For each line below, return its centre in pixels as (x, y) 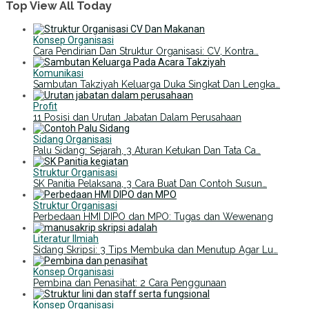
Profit (45, 106)
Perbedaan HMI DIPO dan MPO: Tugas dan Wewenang (153, 216)
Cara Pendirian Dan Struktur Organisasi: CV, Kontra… (146, 51)
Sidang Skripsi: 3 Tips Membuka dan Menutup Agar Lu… (156, 249)
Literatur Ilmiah (66, 238)
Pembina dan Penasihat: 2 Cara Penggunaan (130, 282)
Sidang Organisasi (72, 139)
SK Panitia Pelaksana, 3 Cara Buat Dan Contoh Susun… (150, 183)
